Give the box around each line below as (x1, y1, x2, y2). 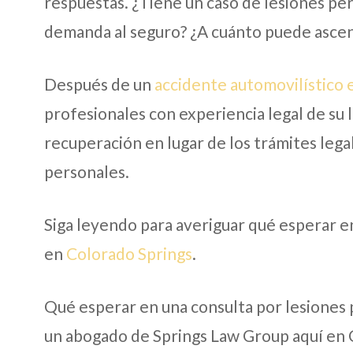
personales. (44, 161, 129, 181)
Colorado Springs (66, 243, 192, 263)
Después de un (44, 73, 154, 94)
